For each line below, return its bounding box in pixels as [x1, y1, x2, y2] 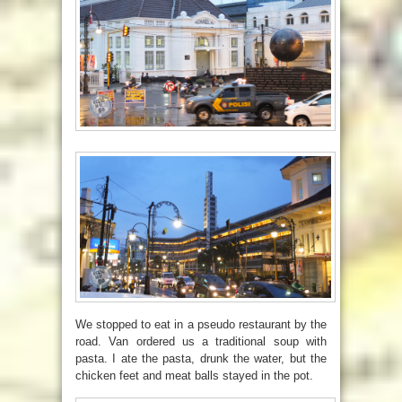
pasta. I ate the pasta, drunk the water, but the [75, 351, 327, 365]
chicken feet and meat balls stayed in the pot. [75, 368, 313, 382]
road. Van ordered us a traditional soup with [75, 334, 327, 348]
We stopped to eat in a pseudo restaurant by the [75, 317, 327, 331]
